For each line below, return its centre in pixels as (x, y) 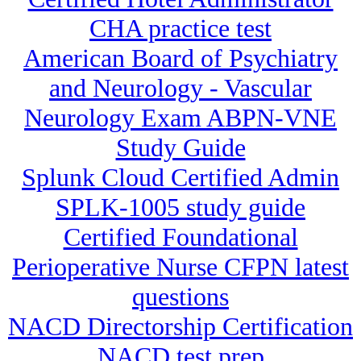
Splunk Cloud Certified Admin (180, 178)
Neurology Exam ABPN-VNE (180, 118)
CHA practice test (180, 29)
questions (180, 297)
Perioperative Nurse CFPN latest (180, 267)
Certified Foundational (180, 237)
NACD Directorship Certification (180, 327)
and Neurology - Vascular (180, 88)
